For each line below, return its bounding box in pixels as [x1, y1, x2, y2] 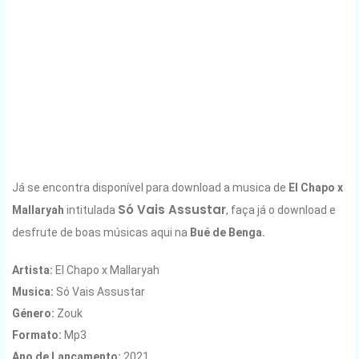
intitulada [67, 203, 118, 216]
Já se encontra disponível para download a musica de [12, 180, 286, 194]
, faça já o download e [226, 203, 336, 216]
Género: [12, 306, 57, 320]
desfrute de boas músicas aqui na [12, 225, 190, 239]
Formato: [12, 328, 62, 341]
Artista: [12, 263, 53, 276]
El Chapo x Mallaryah [53, 263, 159, 276]
